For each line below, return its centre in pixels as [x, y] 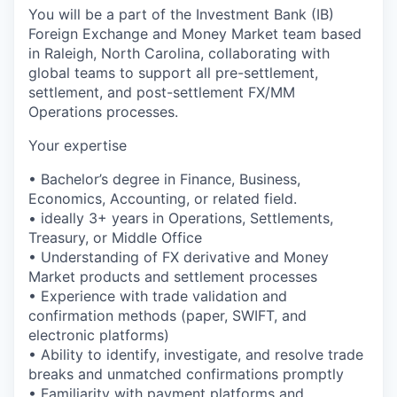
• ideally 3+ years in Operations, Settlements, [181, 218]
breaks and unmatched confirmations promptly [186, 374]
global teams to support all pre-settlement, [173, 72]
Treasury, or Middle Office [115, 237]
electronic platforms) [99, 335]
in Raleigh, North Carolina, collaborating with [179, 53]
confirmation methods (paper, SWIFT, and [167, 315]
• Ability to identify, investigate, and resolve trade [196, 354]
